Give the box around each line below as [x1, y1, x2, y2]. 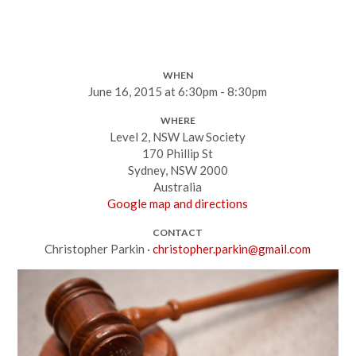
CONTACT [153, 226, 203, 238]
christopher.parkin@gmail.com [153, 242, 311, 256]
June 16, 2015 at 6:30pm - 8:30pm [88, 84, 268, 99]
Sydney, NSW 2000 [127, 163, 228, 177]
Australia [153, 180, 203, 194]
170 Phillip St [142, 146, 214, 161]
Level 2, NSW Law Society [110, 130, 246, 144]
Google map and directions [107, 196, 249, 211]
